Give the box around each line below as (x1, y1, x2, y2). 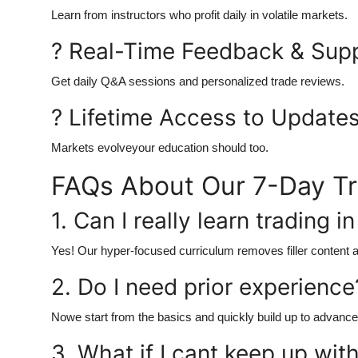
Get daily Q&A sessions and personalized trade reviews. (51, 74, 344, 89)
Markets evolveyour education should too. (51, 141, 268, 155)
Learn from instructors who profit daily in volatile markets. (51, 8, 348, 22)
